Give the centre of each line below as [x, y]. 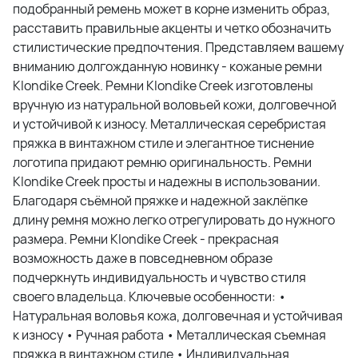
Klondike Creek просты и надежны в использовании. [167, 182]
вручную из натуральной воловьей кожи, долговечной [175, 105]
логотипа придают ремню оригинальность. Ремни [162, 163]
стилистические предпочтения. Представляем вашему [178, 48]
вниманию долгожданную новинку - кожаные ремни [167, 67]
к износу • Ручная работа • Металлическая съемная [169, 335]
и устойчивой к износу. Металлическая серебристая [169, 124]
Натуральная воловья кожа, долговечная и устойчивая [178, 316]
